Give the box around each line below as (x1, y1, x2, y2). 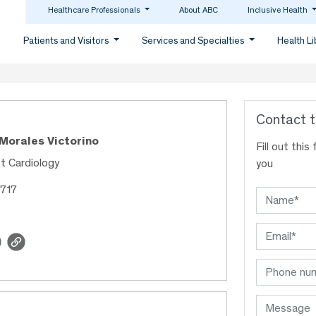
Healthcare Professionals (47, 5, 142, 15)
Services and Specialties (142, 35, 247, 47)
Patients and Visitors (23, 35, 111, 47)
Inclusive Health (248, 5, 310, 15)
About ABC (179, 5, 219, 15)
